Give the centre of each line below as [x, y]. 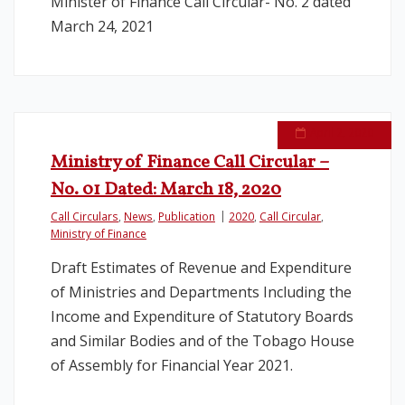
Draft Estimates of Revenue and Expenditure [201, 268]
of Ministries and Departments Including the [201, 292]
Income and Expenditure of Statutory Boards [202, 316]
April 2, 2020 [342, 132]
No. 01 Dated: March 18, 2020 [166, 190]
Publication [187, 216]
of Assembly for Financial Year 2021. [172, 365]
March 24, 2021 [102, 26]
